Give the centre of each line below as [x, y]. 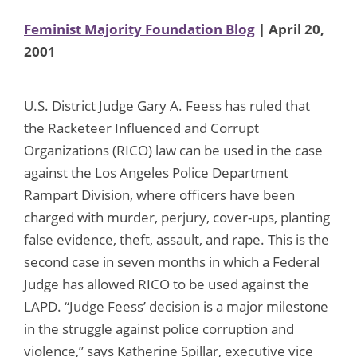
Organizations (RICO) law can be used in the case [173, 150]
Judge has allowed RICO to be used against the [167, 284]
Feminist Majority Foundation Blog [139, 29]
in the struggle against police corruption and [159, 328]
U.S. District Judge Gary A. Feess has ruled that [167, 105]
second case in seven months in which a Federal [172, 261]
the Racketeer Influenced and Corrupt [141, 127]
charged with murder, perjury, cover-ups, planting [177, 217]
